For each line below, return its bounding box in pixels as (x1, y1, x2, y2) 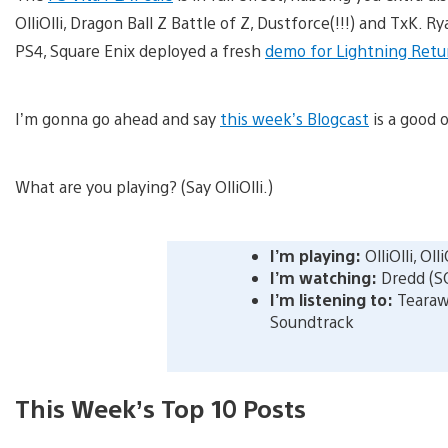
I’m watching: (269, 266, 377, 288)
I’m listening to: (269, 288, 393, 310)
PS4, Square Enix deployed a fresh (15, 39, 265, 61)
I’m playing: (269, 244, 361, 266)
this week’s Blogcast (220, 107, 369, 129)
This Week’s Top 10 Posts (15, 391, 306, 424)
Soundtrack (269, 310, 354, 332)
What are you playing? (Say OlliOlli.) (15, 175, 273, 197)
